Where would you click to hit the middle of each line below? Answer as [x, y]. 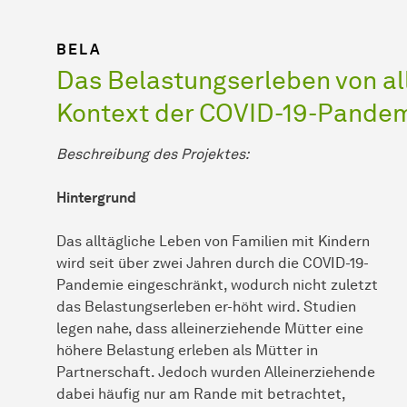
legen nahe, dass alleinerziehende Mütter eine [210, 328]
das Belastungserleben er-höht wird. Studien [206, 306]
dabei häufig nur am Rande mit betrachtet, [201, 393]
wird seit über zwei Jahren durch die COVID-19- [213, 263]
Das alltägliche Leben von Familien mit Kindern [213, 241]
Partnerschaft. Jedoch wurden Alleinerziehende [216, 372]
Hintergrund [96, 197]
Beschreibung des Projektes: [153, 154]
